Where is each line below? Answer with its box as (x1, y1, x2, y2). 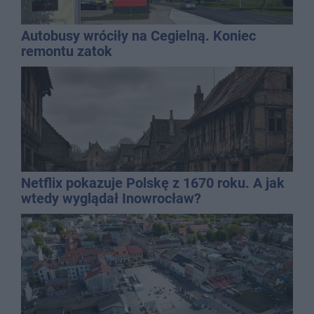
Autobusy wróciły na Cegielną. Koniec (21, 27, 256, 44)
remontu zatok (21, 42, 112, 60)
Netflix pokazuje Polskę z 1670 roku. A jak (21, 174, 285, 191)
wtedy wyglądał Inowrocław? (21, 189, 201, 207)
